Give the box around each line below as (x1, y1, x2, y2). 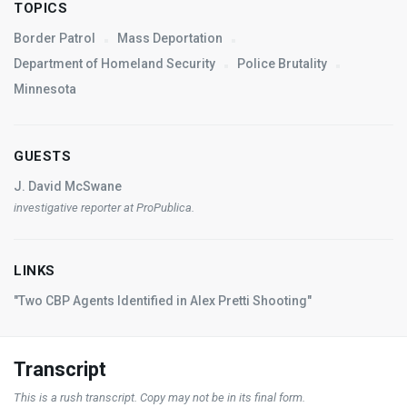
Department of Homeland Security (14, 55, 215, 71)
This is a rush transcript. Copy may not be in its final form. (14, 390, 305, 404)
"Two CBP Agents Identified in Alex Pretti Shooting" (14, 293, 312, 308)
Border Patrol (14, 30, 95, 45)
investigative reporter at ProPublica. (14, 200, 194, 214)
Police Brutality (237, 55, 327, 71)
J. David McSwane (14, 178, 122, 194)
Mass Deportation (117, 30, 223, 45)
